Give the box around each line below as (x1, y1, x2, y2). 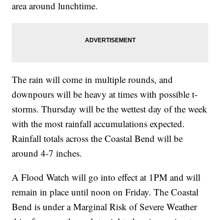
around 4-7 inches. (12, 147, 82, 160)
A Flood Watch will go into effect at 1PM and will (12, 171, 201, 184)
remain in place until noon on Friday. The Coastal (12, 186, 199, 198)
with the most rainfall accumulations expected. (12, 117, 185, 130)
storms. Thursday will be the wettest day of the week (12, 103, 208, 115)
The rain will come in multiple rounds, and (12, 73, 173, 86)
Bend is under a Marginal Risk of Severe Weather (12, 200, 197, 213)
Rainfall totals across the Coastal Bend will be (12, 132, 183, 145)
